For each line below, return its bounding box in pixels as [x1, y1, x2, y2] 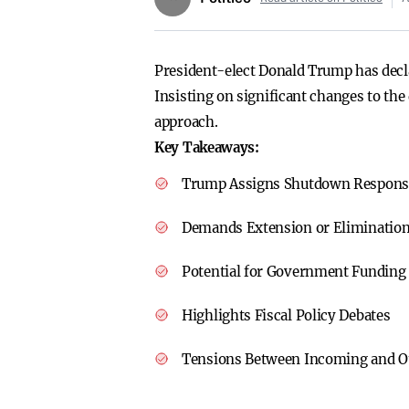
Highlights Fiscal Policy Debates [182, 307, 391, 324]
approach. [154, 113, 218, 131]
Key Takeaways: [154, 139, 259, 156]
